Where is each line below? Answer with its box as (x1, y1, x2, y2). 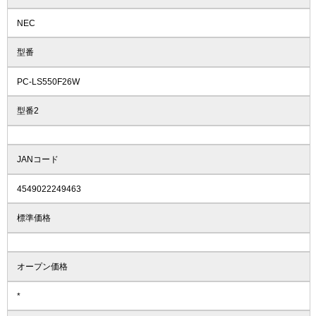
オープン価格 (16, 261, 68, 272)
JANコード (16, 154, 59, 164)
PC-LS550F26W (16, 76, 80, 87)
